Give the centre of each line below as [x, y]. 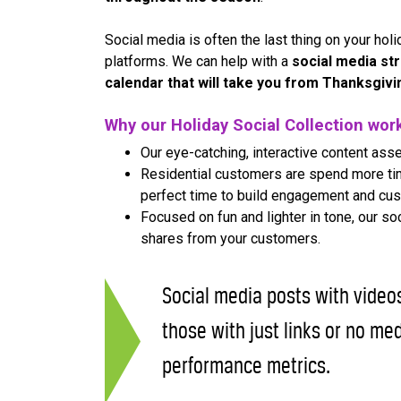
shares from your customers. [232, 239]
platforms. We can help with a [198, 62]
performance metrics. [246, 366]
